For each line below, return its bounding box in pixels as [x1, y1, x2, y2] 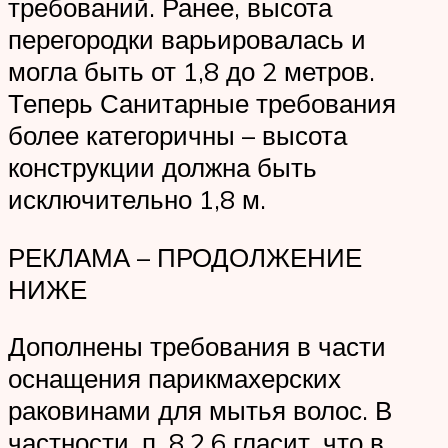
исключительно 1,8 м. [8, 182, 266, 215]
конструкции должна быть [8, 150, 317, 183]
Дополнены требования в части [8, 330, 386, 363]
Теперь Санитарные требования [8, 86, 396, 119]
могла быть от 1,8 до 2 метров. [8, 54, 375, 87]
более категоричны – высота [8, 118, 347, 151]
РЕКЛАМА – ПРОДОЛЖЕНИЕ [8, 240, 362, 273]
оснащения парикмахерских [8, 362, 341, 395]
